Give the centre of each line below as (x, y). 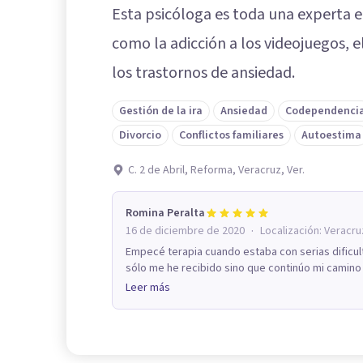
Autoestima (331, 136)
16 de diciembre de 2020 (185, 231)
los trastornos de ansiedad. (203, 73)
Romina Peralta (165, 214)
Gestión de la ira (161, 111)
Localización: (292, 231)
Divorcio (140, 136)
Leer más (148, 288)
